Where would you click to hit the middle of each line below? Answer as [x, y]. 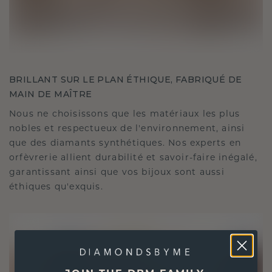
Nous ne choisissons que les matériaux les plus [125, 113]
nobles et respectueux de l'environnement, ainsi [127, 128]
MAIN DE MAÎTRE [51, 94]
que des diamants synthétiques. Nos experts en [125, 142]
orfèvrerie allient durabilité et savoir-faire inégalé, [133, 157]
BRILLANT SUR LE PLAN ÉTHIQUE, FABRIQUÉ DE [126, 79]
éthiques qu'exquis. [56, 186]
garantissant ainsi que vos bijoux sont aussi [117, 172]
